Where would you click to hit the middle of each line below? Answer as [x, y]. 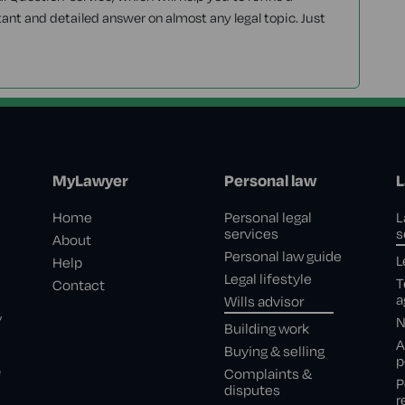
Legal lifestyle [268, 279]
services [251, 234]
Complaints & [268, 374]
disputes [252, 390]
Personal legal [268, 217]
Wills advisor [264, 301]
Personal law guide [283, 256]
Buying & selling [274, 351]
